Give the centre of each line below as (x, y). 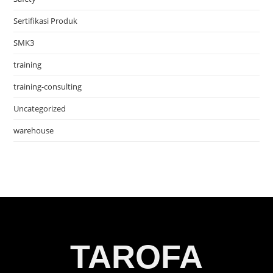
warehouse (34, 130)
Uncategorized (40, 108)
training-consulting (48, 87)
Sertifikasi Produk (46, 21)
